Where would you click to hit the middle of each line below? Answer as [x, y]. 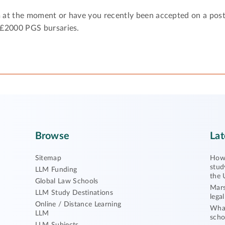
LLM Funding [56, 170]
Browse [52, 136]
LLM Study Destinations [74, 193]
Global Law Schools [67, 182]
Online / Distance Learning [78, 205]
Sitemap [48, 158]
